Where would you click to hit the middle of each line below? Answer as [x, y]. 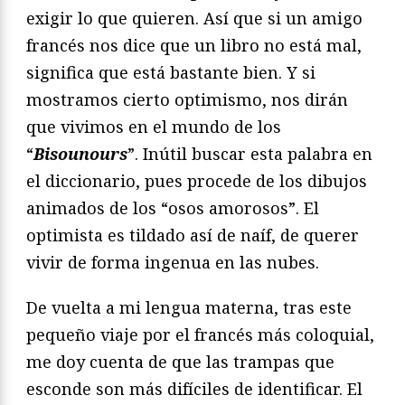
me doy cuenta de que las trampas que [180, 362]
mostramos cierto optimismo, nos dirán [187, 100]
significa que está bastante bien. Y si [171, 73]
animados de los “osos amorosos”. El [173, 208]
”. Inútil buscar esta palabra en [250, 154]
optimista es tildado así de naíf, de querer [193, 235]
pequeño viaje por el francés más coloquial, [200, 335]
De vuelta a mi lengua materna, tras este [189, 308]
